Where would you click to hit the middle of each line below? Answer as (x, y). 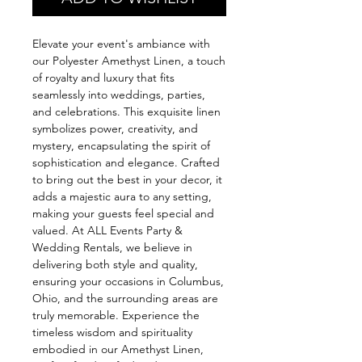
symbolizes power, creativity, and (115, 128)
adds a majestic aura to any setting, (122, 196)
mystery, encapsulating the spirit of (121, 145)
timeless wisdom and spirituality (112, 332)
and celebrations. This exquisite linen (126, 111)
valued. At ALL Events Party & (107, 230)
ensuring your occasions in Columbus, (128, 281)
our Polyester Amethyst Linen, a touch (129, 60)
